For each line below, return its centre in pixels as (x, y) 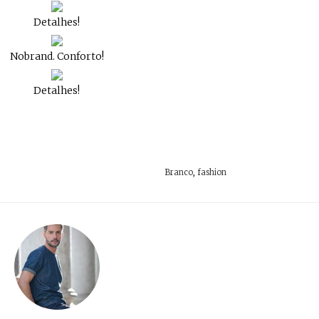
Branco (179, 173)
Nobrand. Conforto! (57, 57)
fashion (211, 173)
